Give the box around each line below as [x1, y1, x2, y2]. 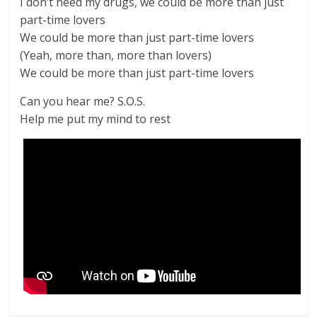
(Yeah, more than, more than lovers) [20, 47, 212, 63]
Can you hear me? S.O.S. [20, 93, 146, 109]
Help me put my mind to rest [20, 111, 171, 127]
